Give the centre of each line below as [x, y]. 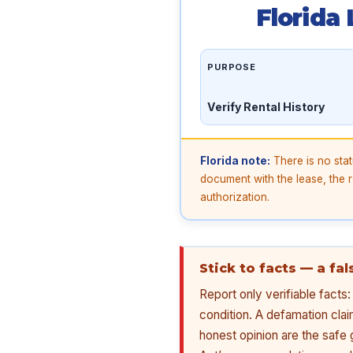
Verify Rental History [266, 107]
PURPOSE [232, 67]
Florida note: [235, 160]
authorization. [235, 197]
